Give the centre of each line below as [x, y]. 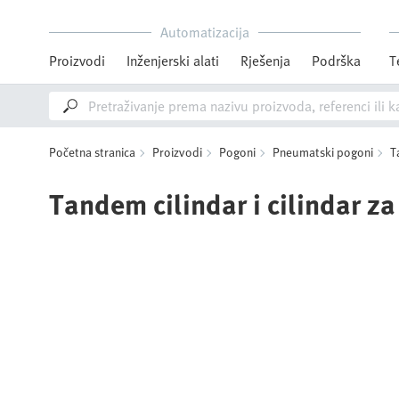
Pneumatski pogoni [323, 152]
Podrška [336, 61]
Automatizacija [205, 32]
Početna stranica [92, 152]
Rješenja [265, 61]
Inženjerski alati [173, 61]
